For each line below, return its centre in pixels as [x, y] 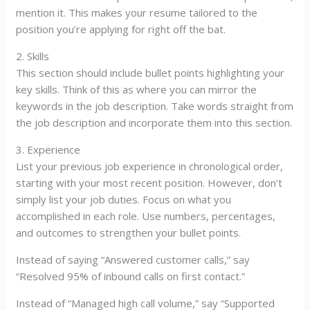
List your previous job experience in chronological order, [150, 166]
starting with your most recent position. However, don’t [149, 183]
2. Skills [33, 56]
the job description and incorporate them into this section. [154, 123]
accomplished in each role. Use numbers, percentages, [146, 216]
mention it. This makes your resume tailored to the [137, 13]
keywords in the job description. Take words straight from [155, 106]
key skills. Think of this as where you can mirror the [137, 90]
